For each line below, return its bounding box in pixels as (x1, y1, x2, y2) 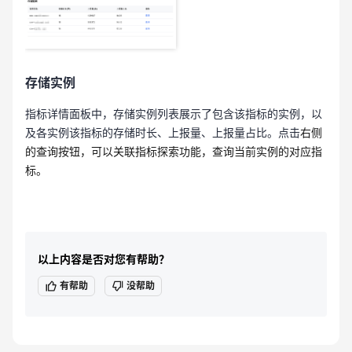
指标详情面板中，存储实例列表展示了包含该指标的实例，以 (25, 106, 322, 120)
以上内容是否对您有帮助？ (38, 251, 170, 266)
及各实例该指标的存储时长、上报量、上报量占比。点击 (25, 125, 300, 139)
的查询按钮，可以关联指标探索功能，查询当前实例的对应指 (25, 144, 322, 158)
